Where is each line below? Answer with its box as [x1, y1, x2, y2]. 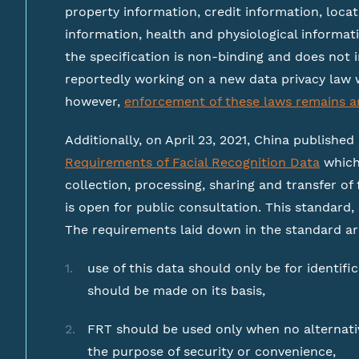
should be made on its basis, [87, 283, 265, 298]
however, [65, 94, 124, 109]
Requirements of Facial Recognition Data [65, 155, 320, 170]
